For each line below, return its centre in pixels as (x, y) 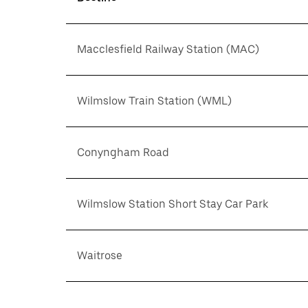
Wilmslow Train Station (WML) (154, 101)
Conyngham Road (123, 152)
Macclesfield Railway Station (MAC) (168, 49)
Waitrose (100, 255)
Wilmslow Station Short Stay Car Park (173, 204)
